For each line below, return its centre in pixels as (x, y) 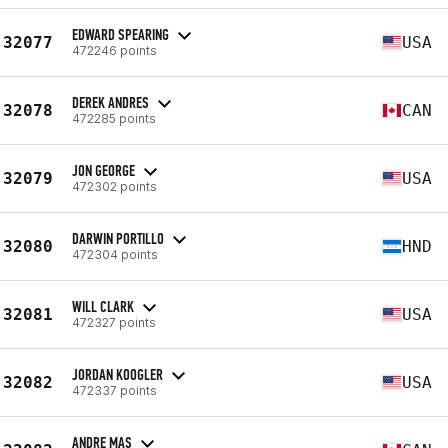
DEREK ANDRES (110, 102)
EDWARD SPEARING (120, 34)
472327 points (114, 322)
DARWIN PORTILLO (118, 238)
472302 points (114, 186)
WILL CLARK (103, 306)
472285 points (114, 118)
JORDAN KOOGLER (117, 374)
